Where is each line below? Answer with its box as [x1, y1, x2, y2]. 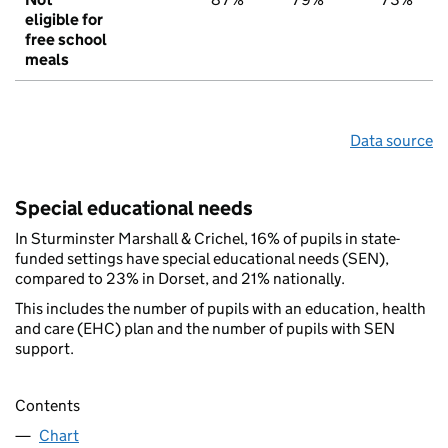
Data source [350, 131, 433, 151]
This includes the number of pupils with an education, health [15, 299, 426, 319]
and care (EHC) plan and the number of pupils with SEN [15, 319, 395, 339]
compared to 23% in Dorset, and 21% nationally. [15, 269, 345, 289]
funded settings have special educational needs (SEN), [15, 249, 389, 269]
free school [25, 30, 107, 50]
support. [15, 339, 74, 359]
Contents [15, 395, 80, 415]
